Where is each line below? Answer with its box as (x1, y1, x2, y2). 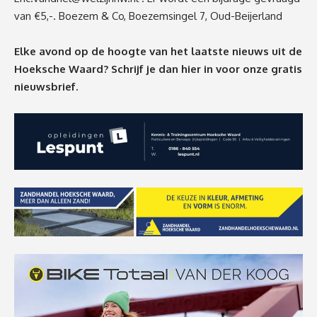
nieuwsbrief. (14, 80, 78, 94)
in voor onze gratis (204, 62, 302, 76)
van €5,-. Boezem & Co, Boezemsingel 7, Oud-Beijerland (14, 9, 282, 23)
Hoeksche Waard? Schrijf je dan (14, 62, 181, 76)
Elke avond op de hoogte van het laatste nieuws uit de (14, 45, 302, 59)
